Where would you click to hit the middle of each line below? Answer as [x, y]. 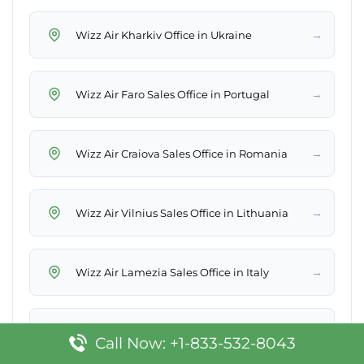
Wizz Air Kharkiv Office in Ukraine [164, 35]
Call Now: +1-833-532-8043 [195, 343]
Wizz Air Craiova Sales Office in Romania [182, 153]
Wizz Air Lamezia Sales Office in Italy [172, 272]
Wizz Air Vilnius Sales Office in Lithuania [182, 212]
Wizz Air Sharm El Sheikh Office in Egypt [183, 331]
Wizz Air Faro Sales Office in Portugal [173, 94]
